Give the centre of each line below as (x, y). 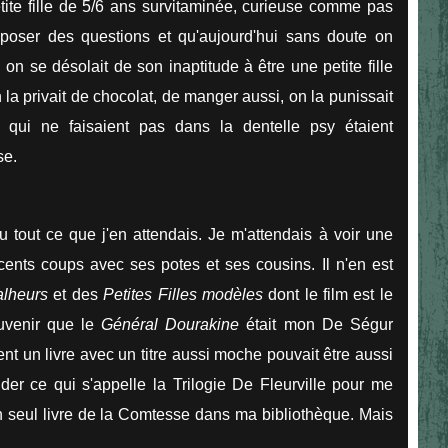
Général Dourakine (170, 324)
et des (76, 294)
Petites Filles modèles (183, 294)
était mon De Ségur (316, 324)
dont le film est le (327, 294)
